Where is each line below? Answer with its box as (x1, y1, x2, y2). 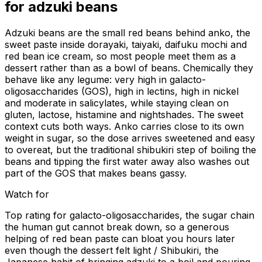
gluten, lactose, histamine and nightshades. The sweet (5, 109, 243, 121)
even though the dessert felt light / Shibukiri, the (5, 244, 219, 257)
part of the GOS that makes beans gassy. (5, 167, 187, 180)
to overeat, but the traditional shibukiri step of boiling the (5, 144, 256, 156)
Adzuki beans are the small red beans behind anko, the (5, 27, 250, 39)
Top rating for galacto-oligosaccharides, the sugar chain (5, 209, 254, 222)
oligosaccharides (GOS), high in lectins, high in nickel (5, 85, 239, 98)
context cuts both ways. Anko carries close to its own (5, 120, 244, 133)
